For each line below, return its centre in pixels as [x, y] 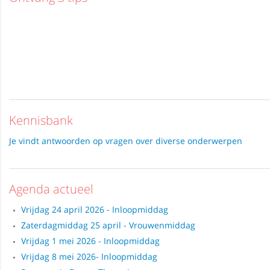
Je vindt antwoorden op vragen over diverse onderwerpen [126, 141]
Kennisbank [41, 120]
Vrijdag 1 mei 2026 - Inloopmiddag [90, 241]
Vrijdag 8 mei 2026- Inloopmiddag [89, 256]
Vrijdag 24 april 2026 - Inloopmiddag [95, 209]
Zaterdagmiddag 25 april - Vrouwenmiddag [108, 225]
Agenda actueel [51, 189]
